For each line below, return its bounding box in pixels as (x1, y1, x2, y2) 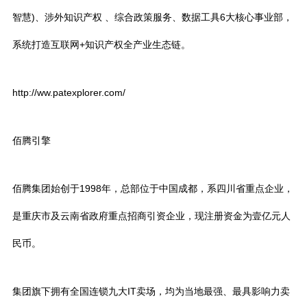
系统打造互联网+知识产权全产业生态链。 (12, 39, 191, 50)
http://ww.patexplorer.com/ (12, 87, 125, 98)
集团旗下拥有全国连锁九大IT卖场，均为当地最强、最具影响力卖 (12, 286, 290, 297)
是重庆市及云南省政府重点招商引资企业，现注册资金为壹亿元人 (12, 210, 291, 221)
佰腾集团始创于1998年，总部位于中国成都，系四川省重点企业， (12, 183, 293, 194)
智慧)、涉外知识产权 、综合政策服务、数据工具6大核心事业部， (12, 12, 293, 23)
